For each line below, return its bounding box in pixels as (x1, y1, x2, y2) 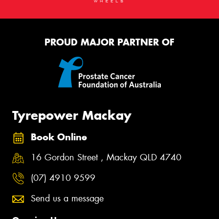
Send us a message (31, 192, 104, 204)
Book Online (31, 131, 87, 143)
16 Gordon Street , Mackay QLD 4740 (31, 152, 181, 164)
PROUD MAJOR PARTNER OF (44, 36, 175, 48)
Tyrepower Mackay (12, 108, 131, 124)
